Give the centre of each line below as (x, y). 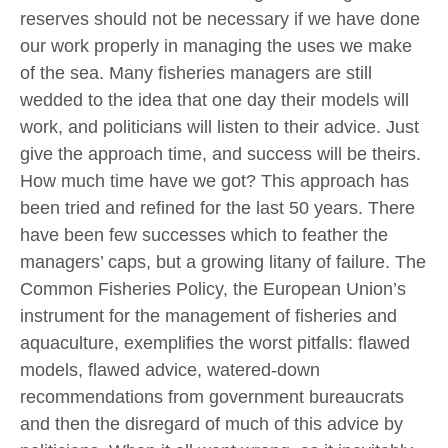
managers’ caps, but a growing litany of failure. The (223, 261)
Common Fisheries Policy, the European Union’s (213, 288)
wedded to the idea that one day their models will (214, 99)
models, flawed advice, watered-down (170, 369)
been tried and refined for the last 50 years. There (217, 207)
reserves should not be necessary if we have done (220, 18)
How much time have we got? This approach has (214, 180)
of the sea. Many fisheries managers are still (196, 72)
